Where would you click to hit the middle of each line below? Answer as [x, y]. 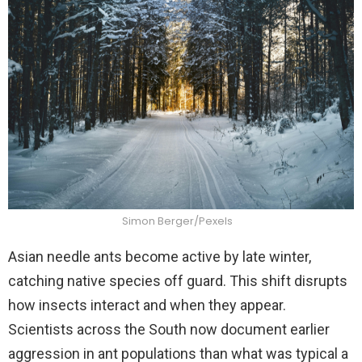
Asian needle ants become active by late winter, [160, 256]
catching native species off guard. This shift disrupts [178, 280]
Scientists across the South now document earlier [169, 329]
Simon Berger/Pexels [177, 221]
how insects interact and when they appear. [147, 305]
